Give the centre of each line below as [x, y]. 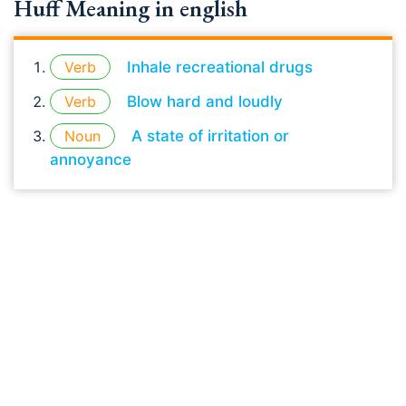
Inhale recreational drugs [220, 67]
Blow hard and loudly [205, 101]
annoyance [91, 159]
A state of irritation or [210, 136]
